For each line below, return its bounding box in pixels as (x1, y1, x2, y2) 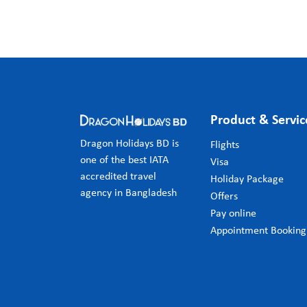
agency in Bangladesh (80, 188, 177, 199)
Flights (210, 140, 239, 151)
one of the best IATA (80, 155, 169, 167)
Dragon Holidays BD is (80, 138, 179, 150)
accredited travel (80, 171, 156, 183)
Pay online (210, 208, 256, 220)
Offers (210, 191, 238, 203)
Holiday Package (210, 174, 284, 186)
